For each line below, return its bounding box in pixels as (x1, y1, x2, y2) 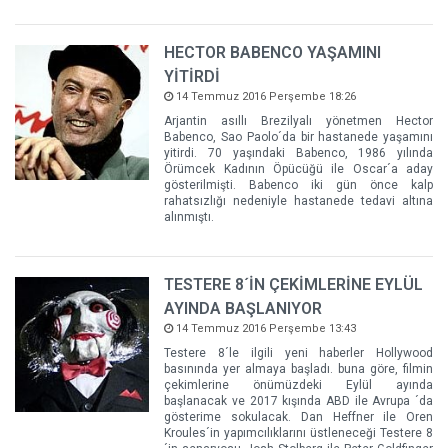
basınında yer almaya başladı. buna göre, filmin (164, 362, 433, 377)
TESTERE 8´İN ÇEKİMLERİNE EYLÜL (164, 275, 424, 295)
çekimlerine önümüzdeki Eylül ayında (164, 378, 433, 393)
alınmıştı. (164, 210, 215, 225)
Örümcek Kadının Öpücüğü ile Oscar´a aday (164, 162, 433, 177)
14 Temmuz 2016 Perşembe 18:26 (173, 90, 357, 104)
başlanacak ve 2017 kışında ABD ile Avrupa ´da (164, 394, 433, 409)
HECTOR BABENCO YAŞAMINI (164, 43, 382, 63)
